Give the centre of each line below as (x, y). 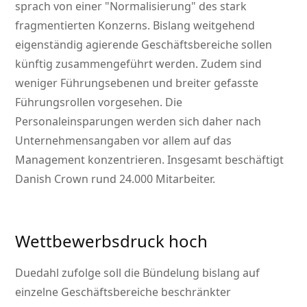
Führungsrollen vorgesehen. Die (99, 102)
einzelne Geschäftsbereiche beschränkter (123, 292)
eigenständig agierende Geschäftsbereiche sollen (144, 45)
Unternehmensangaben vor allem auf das (124, 141)
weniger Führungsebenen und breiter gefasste (137, 83)
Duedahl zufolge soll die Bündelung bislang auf (138, 273)
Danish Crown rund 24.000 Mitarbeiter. (115, 179)
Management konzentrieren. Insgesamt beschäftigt (150, 160)
